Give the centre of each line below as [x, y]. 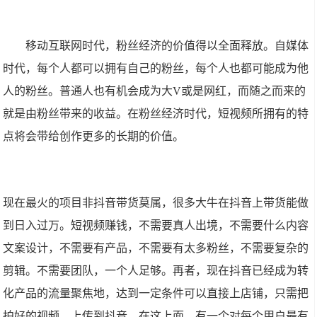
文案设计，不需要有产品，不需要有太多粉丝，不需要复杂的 [156, 248]
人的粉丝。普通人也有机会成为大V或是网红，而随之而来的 [155, 91]
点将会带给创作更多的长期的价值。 [94, 136]
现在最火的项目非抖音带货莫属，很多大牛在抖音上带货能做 [156, 203]
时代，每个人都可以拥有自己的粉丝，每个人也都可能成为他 [156, 68]
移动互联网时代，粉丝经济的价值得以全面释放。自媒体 [156, 46]
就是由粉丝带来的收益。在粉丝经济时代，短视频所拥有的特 [156, 114]
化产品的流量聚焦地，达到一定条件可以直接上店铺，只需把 [156, 293]
